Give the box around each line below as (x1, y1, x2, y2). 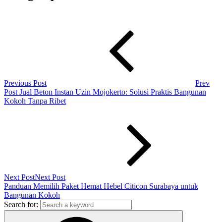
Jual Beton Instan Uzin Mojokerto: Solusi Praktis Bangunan (19, 87, 206, 96)
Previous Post (4, 78, 47, 87)
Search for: (4, 200, 38, 209)
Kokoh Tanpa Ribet (4, 96, 66, 105)
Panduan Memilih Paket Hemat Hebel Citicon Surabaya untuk (4, 181, 198, 190)
